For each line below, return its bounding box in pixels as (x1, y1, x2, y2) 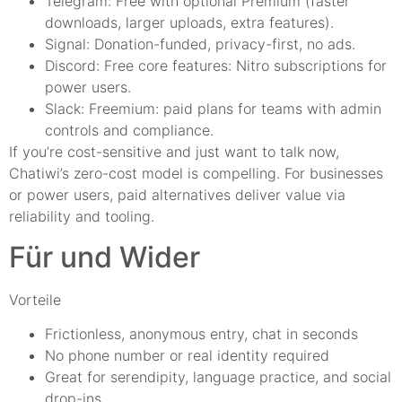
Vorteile (9, 290, 61, 309)
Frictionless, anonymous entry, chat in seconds (45, 325, 358, 344)
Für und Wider (9, 239, 200, 275)
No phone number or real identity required (45, 346, 329, 365)
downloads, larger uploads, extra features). (45, 13, 334, 32)
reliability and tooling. (9, 207, 154, 226)
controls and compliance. (45, 121, 214, 140)
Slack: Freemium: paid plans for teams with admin (45, 100, 381, 118)
